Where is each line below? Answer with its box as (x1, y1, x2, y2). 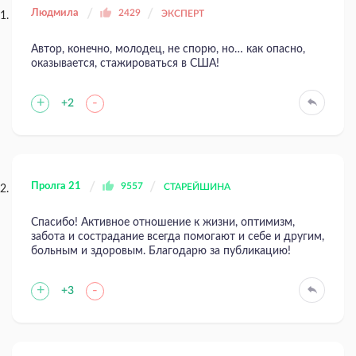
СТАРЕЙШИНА (164, 181, 230, 192)
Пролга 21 (31, 180, 81, 192)
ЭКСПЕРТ (161, 8, 204, 18)
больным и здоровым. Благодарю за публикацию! (31, 245, 291, 257)
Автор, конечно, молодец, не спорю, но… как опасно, (31, 43, 305, 55)
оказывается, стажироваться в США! (31, 57, 222, 69)
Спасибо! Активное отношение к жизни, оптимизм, (31, 216, 295, 228)
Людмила (31, 7, 79, 18)
